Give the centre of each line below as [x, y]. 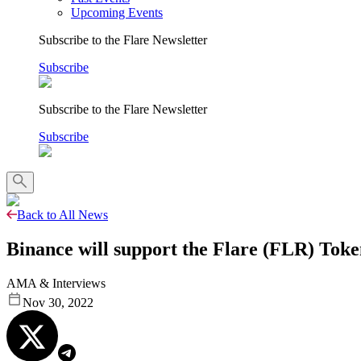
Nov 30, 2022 [58, 302]
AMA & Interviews [56, 283]
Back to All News [62, 215]
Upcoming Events [117, 12]
